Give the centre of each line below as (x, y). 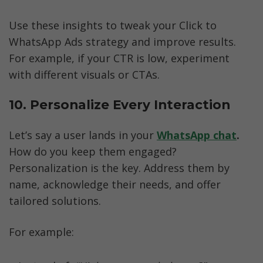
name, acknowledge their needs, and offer (115, 184)
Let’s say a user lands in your (83, 135)
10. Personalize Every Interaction (119, 105)
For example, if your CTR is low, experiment (119, 58)
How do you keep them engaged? (93, 151)
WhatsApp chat (197, 135)
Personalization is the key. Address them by (119, 168)
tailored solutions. (55, 200)
